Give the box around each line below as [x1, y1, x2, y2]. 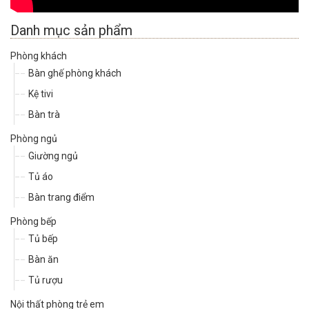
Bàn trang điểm [28, 192, 94, 203]
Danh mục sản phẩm [10, 22, 132, 39]
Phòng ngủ [10, 133, 57, 145]
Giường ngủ [28, 150, 78, 162]
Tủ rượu [28, 275, 63, 286]
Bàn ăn [28, 254, 59, 266]
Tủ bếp [28, 233, 58, 245]
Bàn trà [28, 109, 60, 121]
